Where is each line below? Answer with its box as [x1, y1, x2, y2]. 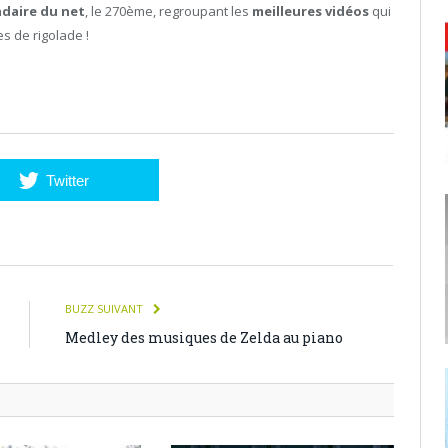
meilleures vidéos [252, 2, 369, 20]
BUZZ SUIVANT [65, 301, 146, 317]
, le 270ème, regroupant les [85, 2, 252, 20]
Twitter [45, 172, 89, 190]
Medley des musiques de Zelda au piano [65, 328, 343, 348]
